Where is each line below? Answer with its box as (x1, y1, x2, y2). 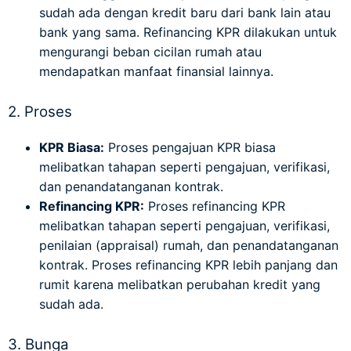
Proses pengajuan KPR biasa (104, 139, 276, 156)
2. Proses (8, 103, 72, 121)
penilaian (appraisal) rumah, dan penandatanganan (39, 237, 338, 254)
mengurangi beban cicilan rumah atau (39, 44, 262, 60)
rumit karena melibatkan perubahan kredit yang (39, 277, 320, 293)
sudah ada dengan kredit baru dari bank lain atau (39, 5, 331, 21)
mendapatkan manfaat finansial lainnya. (39, 63, 273, 80)
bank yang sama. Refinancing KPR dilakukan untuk (39, 24, 337, 41)
